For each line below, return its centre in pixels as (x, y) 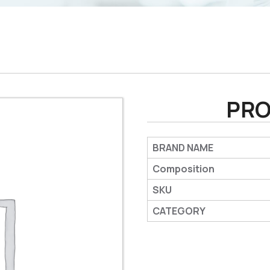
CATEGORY (179, 211)
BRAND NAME (183, 148)
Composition (184, 169)
